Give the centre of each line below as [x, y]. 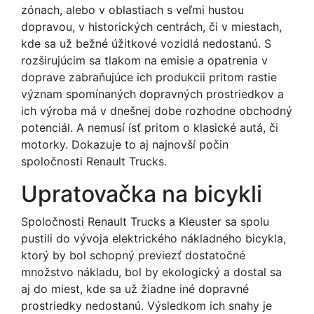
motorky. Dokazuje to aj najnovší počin [125, 144]
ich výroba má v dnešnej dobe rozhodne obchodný [157, 111]
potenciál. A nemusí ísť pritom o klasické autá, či [150, 128]
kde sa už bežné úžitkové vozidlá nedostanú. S [146, 43]
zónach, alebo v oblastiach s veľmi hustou [132, 10]
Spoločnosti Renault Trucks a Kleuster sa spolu [145, 221]
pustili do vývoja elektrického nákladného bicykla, [153, 238]
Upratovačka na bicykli [142, 194]
